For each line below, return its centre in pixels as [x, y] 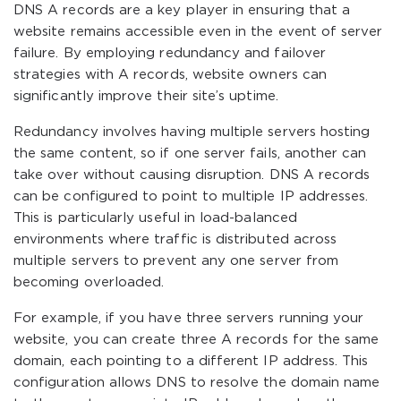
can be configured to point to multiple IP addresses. [191, 196]
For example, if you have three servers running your [189, 318]
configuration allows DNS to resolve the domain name [197, 383]
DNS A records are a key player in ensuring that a [182, 10]
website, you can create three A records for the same [196, 340]
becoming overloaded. [89, 282]
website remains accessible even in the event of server [198, 32]
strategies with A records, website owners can [170, 75]
